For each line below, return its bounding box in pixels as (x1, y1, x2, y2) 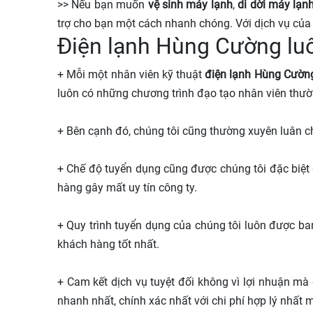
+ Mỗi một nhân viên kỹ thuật (57, 68, 205, 81)
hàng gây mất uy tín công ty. (57, 181, 200, 194)
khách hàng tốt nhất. (57, 238, 159, 251)
